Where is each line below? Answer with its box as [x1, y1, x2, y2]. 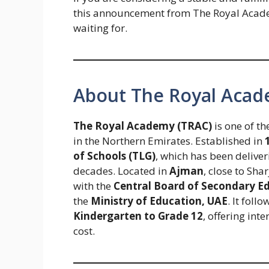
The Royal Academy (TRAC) [73, 118, 212, 133]
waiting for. [73, 20, 127, 35]
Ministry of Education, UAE [91, 193, 228, 208]
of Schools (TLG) [73, 148, 156, 163]
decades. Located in [73, 163, 169, 178]
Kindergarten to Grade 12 [73, 208, 203, 223]
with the [73, 178, 113, 193]
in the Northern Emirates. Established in [73, 133, 265, 148]
